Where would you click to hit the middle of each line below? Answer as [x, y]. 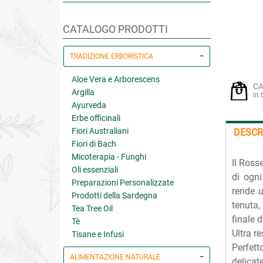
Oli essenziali [95, 170]
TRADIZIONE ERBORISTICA [112, 56]
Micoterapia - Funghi [109, 157]
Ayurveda [89, 105]
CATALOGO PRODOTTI [115, 29]
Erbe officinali [96, 118]
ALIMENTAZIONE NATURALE [115, 257]
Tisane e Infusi [98, 234]
